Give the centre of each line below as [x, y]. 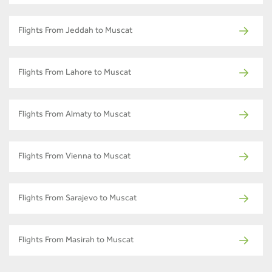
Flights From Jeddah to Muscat [75, 31]
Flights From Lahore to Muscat [75, 73]
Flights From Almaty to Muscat [74, 115]
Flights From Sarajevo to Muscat [77, 199]
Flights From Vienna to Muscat [74, 157]
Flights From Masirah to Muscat [76, 241]
